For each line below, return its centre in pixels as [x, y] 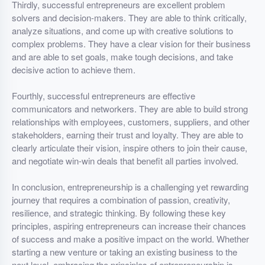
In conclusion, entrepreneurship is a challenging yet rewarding [130, 187]
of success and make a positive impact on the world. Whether [130, 239]
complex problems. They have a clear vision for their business [131, 43]
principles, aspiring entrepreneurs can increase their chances [129, 226]
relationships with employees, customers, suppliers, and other [131, 122]
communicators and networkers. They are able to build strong [130, 109]
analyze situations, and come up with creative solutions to [122, 30]
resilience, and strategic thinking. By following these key [119, 213]
